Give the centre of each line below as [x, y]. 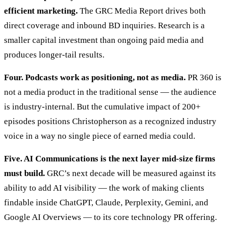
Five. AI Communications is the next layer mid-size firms [110, 159]
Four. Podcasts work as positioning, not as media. [95, 78]
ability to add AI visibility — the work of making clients [104, 188]
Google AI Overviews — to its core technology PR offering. [110, 217]
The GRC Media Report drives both [142, 11]
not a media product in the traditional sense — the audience [110, 92]
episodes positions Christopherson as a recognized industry [110, 122]
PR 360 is [204, 78]
